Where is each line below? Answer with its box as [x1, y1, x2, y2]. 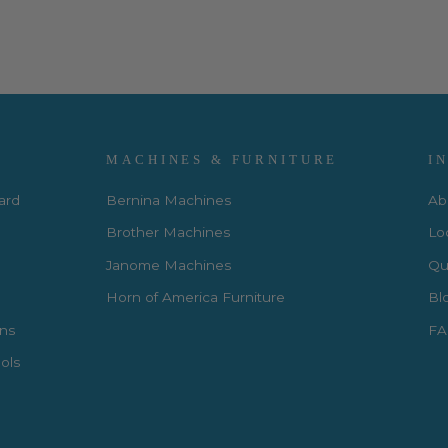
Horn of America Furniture [106, 289, 286, 306]
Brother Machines [106, 224, 231, 241]
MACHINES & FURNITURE [106, 152, 339, 167]
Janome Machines [106, 256, 232, 273]
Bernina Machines [106, 191, 232, 208]
